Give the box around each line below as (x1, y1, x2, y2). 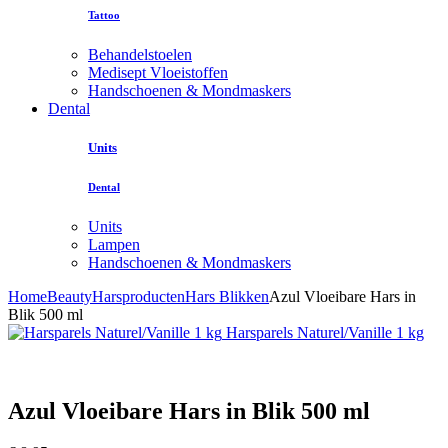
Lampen (88, 235, 140, 253)
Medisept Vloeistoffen (88, 63, 228, 81)
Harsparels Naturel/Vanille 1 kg (222, 323, 424, 341)
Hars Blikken (185, 287, 269, 305)
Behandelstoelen (88, 45, 192, 63)
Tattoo (88, 8, 120, 21)
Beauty (47, 287, 92, 305)
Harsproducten (92, 287, 185, 305)
